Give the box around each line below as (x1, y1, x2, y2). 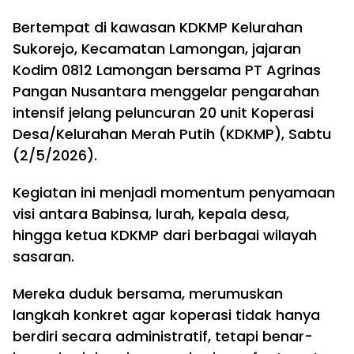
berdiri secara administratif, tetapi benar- (13, 326, 313, 346)
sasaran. (13, 247, 74, 266)
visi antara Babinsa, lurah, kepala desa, (13, 204, 289, 224)
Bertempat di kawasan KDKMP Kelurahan (13, 17, 303, 37)
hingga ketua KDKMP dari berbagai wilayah (13, 225, 317, 245)
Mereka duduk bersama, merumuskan (13, 284, 283, 303)
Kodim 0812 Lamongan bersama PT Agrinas (13, 60, 321, 80)
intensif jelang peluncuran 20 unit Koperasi (13, 103, 314, 122)
